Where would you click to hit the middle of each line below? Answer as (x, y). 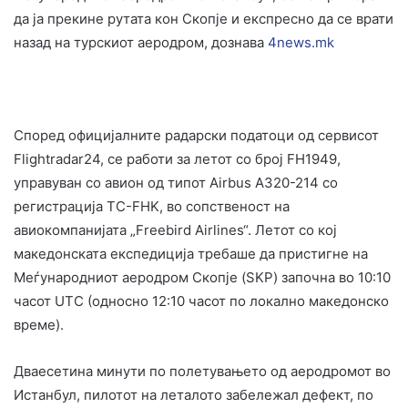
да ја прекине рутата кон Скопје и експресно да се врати (204, 18)
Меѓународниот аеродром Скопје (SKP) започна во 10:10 (202, 277)
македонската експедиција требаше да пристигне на (191, 253)
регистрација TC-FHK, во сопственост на (152, 206)
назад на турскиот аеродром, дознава (141, 42)
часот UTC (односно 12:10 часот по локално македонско (201, 301)
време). (39, 324)
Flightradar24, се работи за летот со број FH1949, (177, 158)
